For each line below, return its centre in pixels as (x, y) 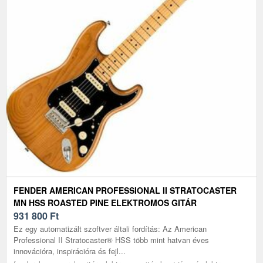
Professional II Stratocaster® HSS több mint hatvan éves (111, 240)
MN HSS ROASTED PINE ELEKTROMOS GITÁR (105, 202)
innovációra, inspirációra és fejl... (70, 251)
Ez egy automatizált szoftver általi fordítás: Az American (110, 228)
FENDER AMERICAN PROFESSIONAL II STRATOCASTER (125, 190)
